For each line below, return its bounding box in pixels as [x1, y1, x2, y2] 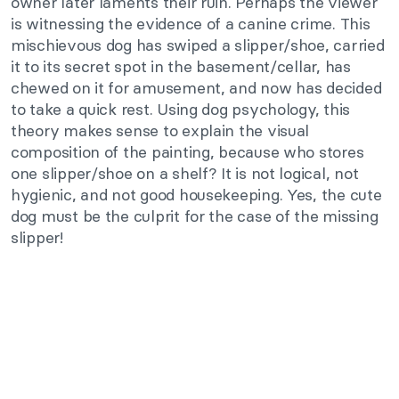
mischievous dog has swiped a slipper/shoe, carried [11, 35, 385, 56]
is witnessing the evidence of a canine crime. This [11, 13, 370, 35]
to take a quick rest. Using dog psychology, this [11, 99, 351, 120]
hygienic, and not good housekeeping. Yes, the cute [11, 184, 382, 206]
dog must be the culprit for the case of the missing [11, 206, 379, 227]
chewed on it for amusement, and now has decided [11, 77, 382, 99]
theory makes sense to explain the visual [11, 120, 310, 142]
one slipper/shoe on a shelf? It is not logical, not [11, 163, 359, 184]
